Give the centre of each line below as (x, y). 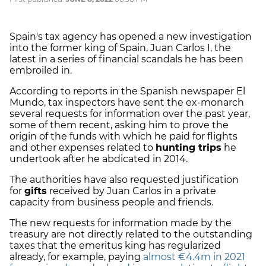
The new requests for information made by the (121, 223)
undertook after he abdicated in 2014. (99, 159)
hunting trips (189, 147)
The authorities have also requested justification (124, 179)
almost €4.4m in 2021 (194, 256)
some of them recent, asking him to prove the (119, 125)
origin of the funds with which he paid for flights (123, 136)
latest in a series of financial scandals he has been (126, 59)
